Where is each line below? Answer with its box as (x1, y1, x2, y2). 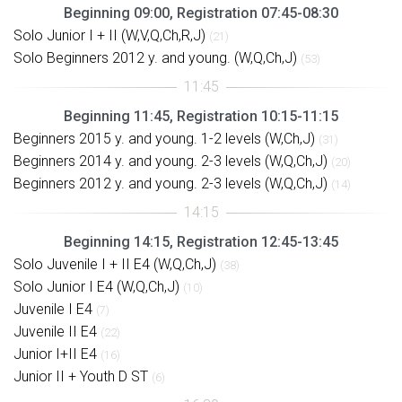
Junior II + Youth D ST (13, 367, 148, 385)
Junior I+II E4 (13, 345, 97, 363)
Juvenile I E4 (13, 300, 92, 318)
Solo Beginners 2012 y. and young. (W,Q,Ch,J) (13, 48, 297, 66)
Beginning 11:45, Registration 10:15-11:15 (64, 107, 338, 125)
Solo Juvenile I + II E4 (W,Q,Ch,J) (13, 255, 216, 273)
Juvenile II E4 (13, 322, 97, 340)
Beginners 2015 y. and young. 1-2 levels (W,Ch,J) (13, 129, 315, 147)
